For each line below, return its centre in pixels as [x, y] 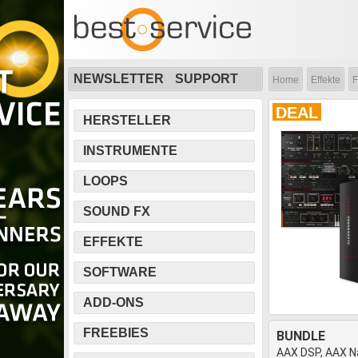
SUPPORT [207, 79]
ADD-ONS [113, 302]
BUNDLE [301, 336]
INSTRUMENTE [130, 151]
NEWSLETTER [119, 79]
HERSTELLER [127, 120]
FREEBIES [116, 333]
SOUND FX [117, 211]
